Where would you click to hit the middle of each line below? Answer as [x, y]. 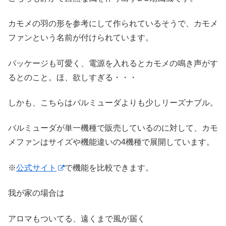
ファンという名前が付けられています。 [81, 38]
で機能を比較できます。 [109, 167]
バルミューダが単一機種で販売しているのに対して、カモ [113, 128]
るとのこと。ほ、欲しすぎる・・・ [73, 77]
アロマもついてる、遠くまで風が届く [77, 218]
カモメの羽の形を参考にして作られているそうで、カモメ [113, 24]
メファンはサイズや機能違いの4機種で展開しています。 [111, 142]
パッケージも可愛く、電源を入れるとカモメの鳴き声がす [113, 63]
